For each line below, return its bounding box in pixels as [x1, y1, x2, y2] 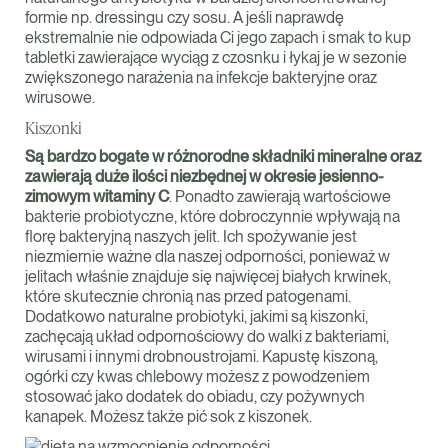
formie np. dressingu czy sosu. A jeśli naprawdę [25, 8, 344, 27]
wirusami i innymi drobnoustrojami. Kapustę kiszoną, [25, 347, 378, 366]
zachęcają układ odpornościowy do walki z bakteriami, [25, 327, 389, 346]
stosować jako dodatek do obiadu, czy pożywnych [25, 387, 365, 406]
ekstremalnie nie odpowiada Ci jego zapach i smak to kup [25, 28, 411, 47]
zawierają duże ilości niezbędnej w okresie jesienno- [25, 167, 384, 186]
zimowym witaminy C [25, 187, 169, 206]
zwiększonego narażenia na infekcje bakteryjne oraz [25, 68, 377, 87]
